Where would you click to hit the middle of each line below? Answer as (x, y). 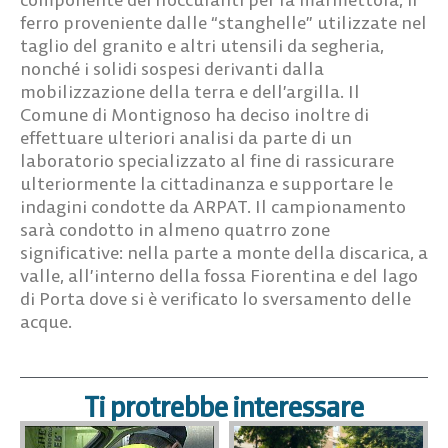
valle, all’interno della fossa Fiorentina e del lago (219, 275)
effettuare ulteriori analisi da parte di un (186, 137)
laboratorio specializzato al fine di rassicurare (207, 160)
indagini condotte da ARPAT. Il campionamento (213, 206)
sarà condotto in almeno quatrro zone (175, 229)
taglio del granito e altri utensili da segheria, (202, 45)
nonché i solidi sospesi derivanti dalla (172, 68)
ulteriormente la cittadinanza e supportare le (206, 183)
